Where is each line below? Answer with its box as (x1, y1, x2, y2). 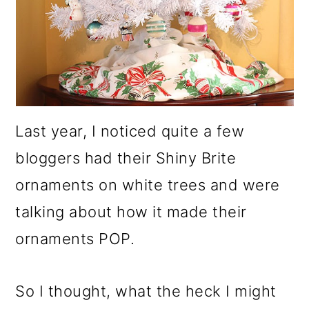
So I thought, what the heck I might (15, 282, 277, 301)
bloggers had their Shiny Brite (15, 149, 237, 168)
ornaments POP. (15, 230, 135, 248)
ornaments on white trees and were (15, 176, 280, 195)
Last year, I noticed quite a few (15, 122, 245, 141)
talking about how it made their (15, 203, 247, 221)
